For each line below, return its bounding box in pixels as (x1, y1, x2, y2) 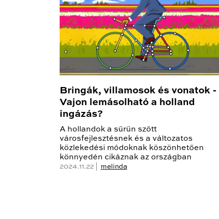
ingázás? (60, 109, 103, 120)
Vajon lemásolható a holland (60, 98, 195, 108)
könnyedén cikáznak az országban (60, 153, 192, 162)
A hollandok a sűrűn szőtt (60, 126, 157, 134)
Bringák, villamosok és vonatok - (60, 86, 217, 96)
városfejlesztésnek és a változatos (60, 135, 193, 143)
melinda (101, 163, 127, 171)
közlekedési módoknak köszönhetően (60, 144, 204, 153)
